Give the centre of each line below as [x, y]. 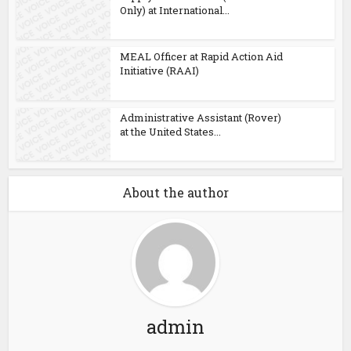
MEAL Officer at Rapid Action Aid [202, 56]
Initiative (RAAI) [160, 71]
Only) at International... [175, 10]
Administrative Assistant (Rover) [201, 117]
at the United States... [171, 131]
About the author [175, 192]
